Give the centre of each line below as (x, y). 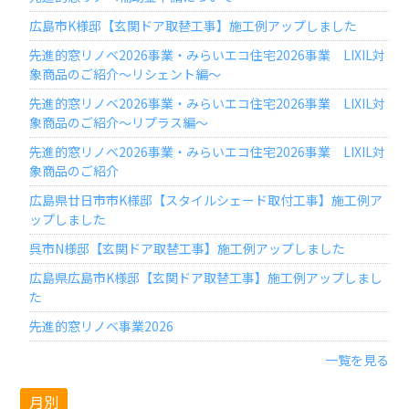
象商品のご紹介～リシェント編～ (126, 74)
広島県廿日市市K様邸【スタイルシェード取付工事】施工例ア (206, 200)
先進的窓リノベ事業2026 (108, 326)
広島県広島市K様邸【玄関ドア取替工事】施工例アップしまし (206, 278)
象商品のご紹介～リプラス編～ (119, 123)
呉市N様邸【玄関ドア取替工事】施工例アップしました (188, 249)
